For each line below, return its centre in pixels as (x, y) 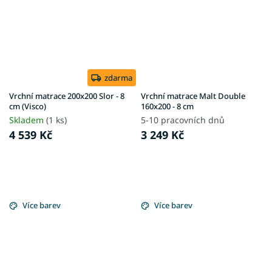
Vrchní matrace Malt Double (193, 96)
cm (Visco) (28, 106)
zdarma (118, 77)
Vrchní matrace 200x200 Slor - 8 (67, 96)
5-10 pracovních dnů (183, 120)
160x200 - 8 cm (167, 106)
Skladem (28, 120)
